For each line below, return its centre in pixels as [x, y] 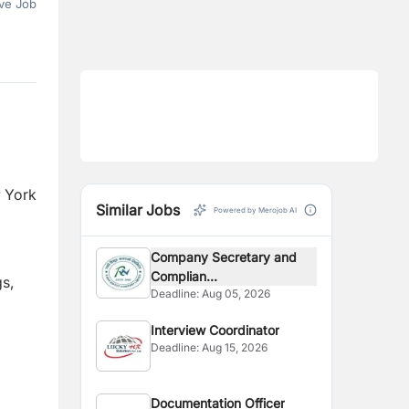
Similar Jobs [138, 210]
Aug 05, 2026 [236, 294]
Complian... [184, 276]
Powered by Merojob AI [255, 210]
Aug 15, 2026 [235, 347]
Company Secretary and [224, 257]
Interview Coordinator [215, 330]
